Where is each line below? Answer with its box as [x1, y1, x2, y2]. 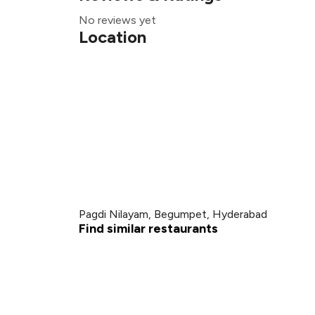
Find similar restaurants [79, 221, 218, 236]
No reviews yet [79, 13, 156, 27]
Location [79, 27, 146, 47]
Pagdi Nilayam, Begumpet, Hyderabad [79, 207, 267, 221]
